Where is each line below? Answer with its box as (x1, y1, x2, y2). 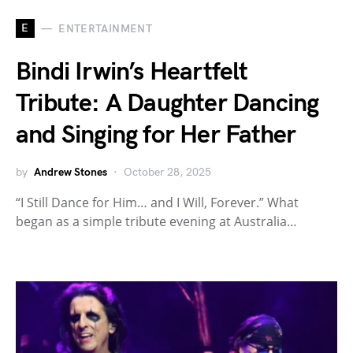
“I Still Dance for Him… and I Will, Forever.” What (16, 194, 299, 212)
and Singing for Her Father (16, 120, 296, 151)
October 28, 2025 (124, 165, 211, 180)
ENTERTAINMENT (58, 21, 152, 35)
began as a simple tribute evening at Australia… (16, 213, 297, 231)
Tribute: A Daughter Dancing (16, 88, 319, 120)
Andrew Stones (34, 165, 107, 180)
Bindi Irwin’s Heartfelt (16, 57, 248, 88)
